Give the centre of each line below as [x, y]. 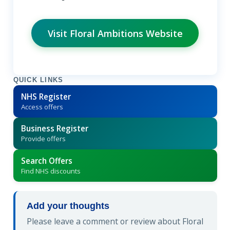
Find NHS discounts [51, 171]
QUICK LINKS [38, 80]
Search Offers [46, 160]
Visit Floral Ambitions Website [115, 33]
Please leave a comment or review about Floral [115, 222]
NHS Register [46, 96]
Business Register [54, 129]
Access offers [42, 107]
